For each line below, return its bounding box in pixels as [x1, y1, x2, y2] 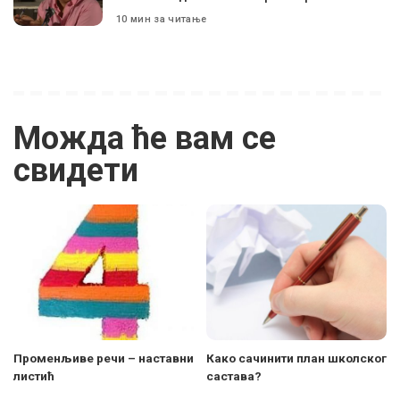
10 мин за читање [116, 12, 207, 25]
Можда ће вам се [13, 120, 276, 158]
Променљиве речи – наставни [13, 350, 194, 365]
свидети [13, 152, 138, 190]
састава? [206, 368, 262, 383]
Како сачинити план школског [206, 350, 387, 365]
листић [13, 368, 54, 383]
